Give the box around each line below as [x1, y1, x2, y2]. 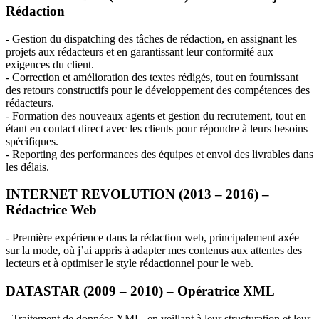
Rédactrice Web [6, 202, 97, 218]
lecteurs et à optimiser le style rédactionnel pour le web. [6, 257, 253, 270]
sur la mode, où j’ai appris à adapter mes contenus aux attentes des [6, 244, 302, 257]
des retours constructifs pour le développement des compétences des [6, 83, 310, 96]
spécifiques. [6, 135, 58, 147]
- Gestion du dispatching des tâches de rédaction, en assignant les [6, 32, 297, 45]
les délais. [6, 160, 49, 173]
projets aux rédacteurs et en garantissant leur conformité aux [6, 45, 273, 58]
